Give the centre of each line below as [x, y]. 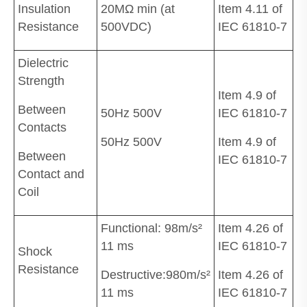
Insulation [44, 9]
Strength [41, 81]
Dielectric [43, 63]
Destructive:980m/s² [156, 274]
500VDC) [126, 26]
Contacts [42, 127]
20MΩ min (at [138, 9]
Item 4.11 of [250, 9]
